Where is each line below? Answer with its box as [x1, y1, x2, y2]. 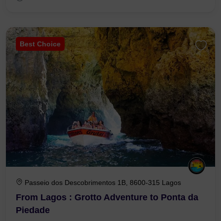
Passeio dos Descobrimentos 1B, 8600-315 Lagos [25, 178, 181, 186]
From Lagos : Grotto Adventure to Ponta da [16, 192, 198, 202]
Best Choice [20, 40, 61, 48]
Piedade [16, 205, 50, 215]
